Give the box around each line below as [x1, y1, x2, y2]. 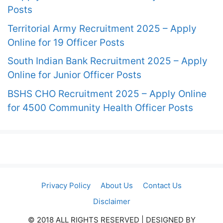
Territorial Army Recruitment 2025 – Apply [7, 22, 197, 34]
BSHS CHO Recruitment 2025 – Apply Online [7, 88, 207, 100]
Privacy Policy [41, 180, 91, 190]
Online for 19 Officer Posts [7, 36, 124, 48]
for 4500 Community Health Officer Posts [7, 102, 193, 113]
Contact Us [143, 180, 182, 190]
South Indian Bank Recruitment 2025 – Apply [7, 55, 208, 67]
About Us [101, 180, 133, 190]
